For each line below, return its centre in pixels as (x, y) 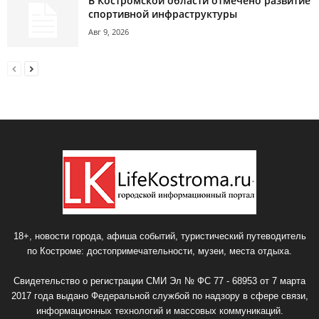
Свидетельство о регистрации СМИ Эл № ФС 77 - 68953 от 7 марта (159, 281)
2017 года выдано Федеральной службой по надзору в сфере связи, (159, 296)
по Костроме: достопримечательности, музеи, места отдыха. (159, 251)
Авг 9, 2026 (109, 32)
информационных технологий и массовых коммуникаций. (159, 311)
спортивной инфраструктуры (163, 14)
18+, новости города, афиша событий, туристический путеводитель (159, 236)
